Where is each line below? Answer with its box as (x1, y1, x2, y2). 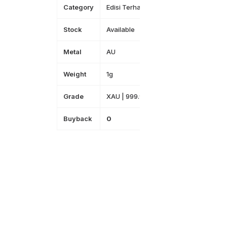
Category (63, 3, 94, 11)
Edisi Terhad (106, 3, 145, 11)
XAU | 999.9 (106, 92, 144, 100)
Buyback (63, 115, 93, 123)
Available (106, 25, 135, 33)
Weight (63, 70, 87, 78)
